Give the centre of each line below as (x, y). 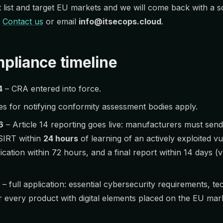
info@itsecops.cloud (120, 21)
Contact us (23, 21)
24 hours (61, 138)
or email (61, 21)
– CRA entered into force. (52, 89)
